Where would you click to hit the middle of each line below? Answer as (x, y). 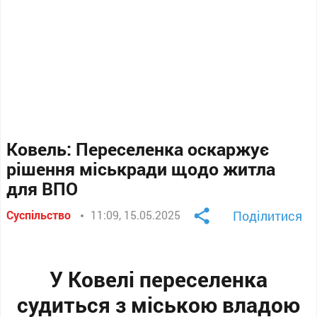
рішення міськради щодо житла (141, 169)
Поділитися (267, 216)
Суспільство (39, 215)
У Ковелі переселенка (158, 279)
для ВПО (42, 189)
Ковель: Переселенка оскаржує (138, 149)
